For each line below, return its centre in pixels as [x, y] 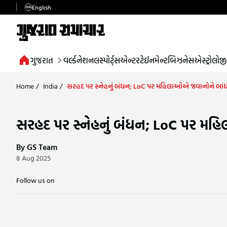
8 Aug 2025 [33, 158]
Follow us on [35, 180]
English [42, 7]
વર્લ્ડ [70, 60]
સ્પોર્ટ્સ [110, 60]
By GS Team [37, 147]
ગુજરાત [42, 60]
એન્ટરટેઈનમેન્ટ [144, 60]
